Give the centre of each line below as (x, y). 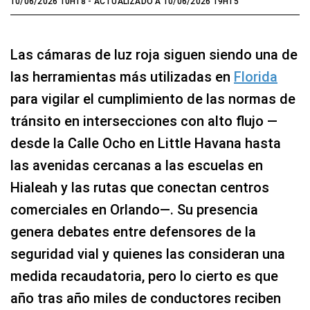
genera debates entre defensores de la (133, 232)
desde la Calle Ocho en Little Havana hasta (146, 143)
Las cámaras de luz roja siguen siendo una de (154, 55)
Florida (256, 77)
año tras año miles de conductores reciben (146, 298)
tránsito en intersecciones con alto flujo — (144, 121)
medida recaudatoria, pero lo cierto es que (144, 276)
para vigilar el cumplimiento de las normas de (153, 99)
